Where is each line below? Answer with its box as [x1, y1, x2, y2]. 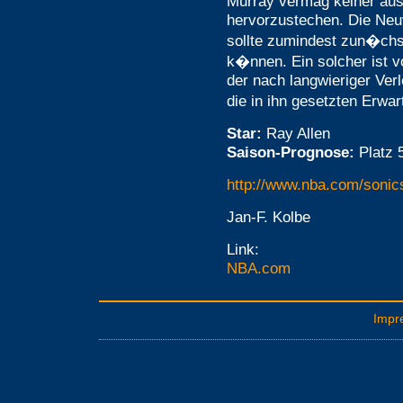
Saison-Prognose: [227, 143, 359, 161]
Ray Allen [262, 124, 330, 142]
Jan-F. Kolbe [227, 208, 310, 226]
